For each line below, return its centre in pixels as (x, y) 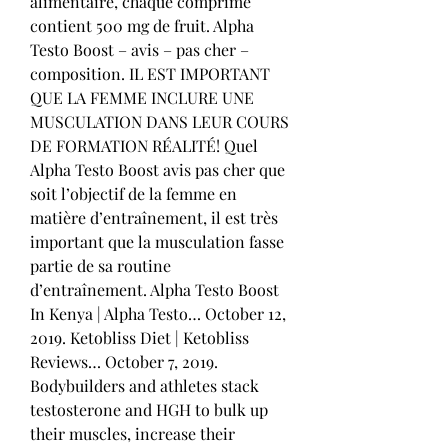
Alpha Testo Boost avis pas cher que (157, 169)
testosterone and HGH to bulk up (149, 409)
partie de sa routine (100, 265)
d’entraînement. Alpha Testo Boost (154, 289)
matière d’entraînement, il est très (154, 217)
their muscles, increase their (132, 433)
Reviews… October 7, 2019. (126, 361)
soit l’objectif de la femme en (133, 193)
